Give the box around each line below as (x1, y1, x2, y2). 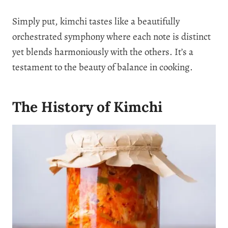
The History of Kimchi (12, 97, 162, 116)
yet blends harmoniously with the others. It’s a (12, 45, 193, 59)
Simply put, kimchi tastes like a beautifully (12, 14, 180, 28)
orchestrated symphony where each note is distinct (12, 30, 211, 43)
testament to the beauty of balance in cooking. (12, 60, 193, 74)
